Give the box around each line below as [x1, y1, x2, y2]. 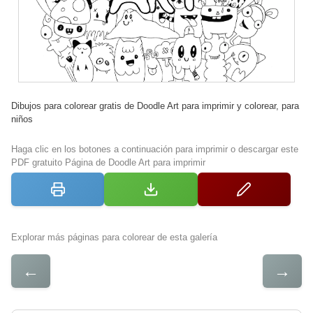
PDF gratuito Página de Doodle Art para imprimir [11, 156, 205, 168]
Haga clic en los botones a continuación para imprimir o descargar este [11, 143, 298, 154]
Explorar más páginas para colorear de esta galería [11, 231, 217, 242]
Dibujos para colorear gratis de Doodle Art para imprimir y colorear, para [11, 100, 299, 111]
